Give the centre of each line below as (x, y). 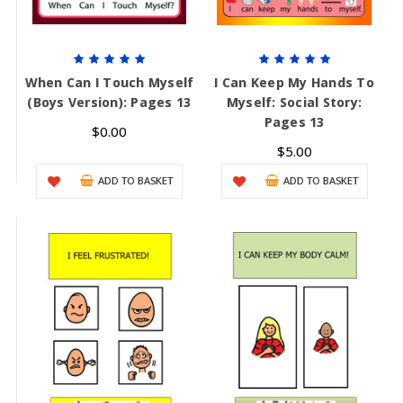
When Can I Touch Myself (109, 83)
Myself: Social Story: (294, 103)
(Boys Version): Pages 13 (109, 103)
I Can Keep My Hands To (294, 83)
